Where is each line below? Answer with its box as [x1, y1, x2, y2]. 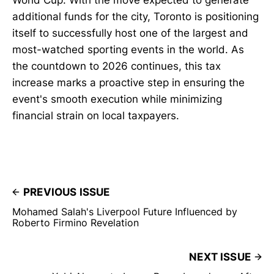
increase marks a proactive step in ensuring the [12, 76, 245, 89]
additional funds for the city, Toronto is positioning [12, 10, 259, 23]
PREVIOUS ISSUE [23, 185, 110, 198]
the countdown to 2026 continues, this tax [12, 59, 221, 72]
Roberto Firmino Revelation [12, 216, 139, 229]
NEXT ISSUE [189, 250, 251, 263]
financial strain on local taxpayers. [12, 109, 179, 122]
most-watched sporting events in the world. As [12, 43, 244, 56]
